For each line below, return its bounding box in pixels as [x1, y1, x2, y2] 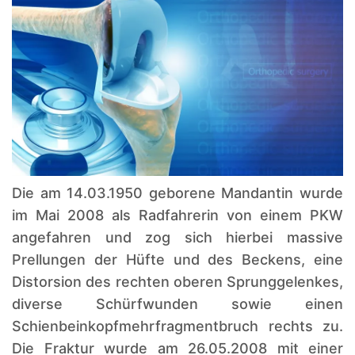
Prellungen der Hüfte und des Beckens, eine [12, 250, 343, 268]
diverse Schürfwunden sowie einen [12, 295, 343, 312]
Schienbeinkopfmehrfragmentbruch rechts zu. [12, 317, 343, 334]
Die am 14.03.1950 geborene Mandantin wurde [12, 184, 343, 201]
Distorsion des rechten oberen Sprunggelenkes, [12, 273, 343, 290]
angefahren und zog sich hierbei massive [12, 228, 343, 246]
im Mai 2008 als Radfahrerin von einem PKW [12, 206, 343, 223]
